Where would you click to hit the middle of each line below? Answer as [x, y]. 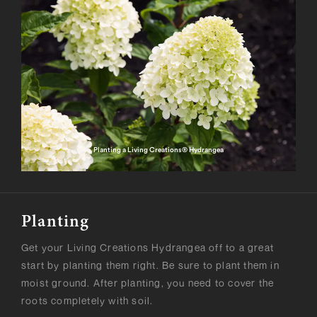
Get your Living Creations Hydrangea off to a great [148, 247]
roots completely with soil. [87, 300]
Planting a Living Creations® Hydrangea [158, 150]
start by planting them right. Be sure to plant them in [150, 265]
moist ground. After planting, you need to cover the [148, 282]
